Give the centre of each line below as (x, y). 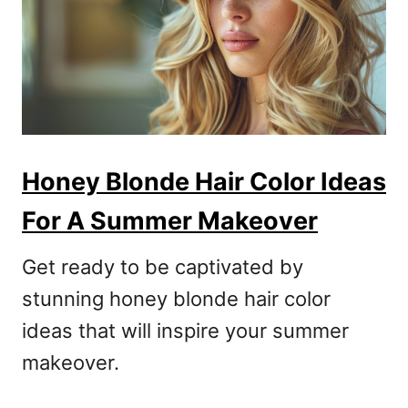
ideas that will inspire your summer (185, 331)
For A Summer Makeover (170, 221)
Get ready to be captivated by (163, 267)
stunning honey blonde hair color (176, 299)
